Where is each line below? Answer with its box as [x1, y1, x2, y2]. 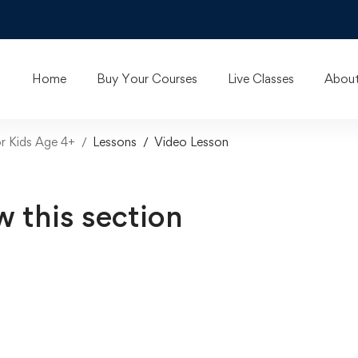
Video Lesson [154, 134, 229, 149]
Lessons [93, 134, 137, 149]
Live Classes [228, 71, 294, 86]
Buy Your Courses [97, 71, 197, 86]
